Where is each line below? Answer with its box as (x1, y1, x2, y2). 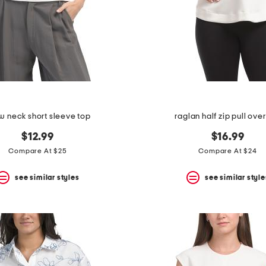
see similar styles (15, 173, 80, 181)
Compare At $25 (8, 147, 67, 155)
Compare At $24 (198, 147, 257, 155)
